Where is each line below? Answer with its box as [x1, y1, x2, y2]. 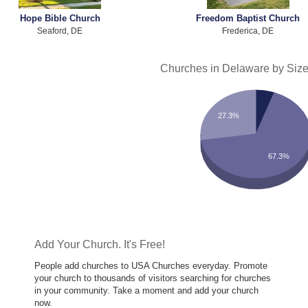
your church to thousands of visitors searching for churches [34, 273, 272, 284]
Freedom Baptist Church [196, 12, 300, 23]
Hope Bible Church [19, 12, 100, 23]
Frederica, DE [222, 25, 274, 35]
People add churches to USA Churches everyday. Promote [34, 261, 268, 272]
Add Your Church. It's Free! [34, 238, 166, 251]
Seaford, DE [37, 25, 83, 35]
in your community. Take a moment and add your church [34, 285, 259, 296]
